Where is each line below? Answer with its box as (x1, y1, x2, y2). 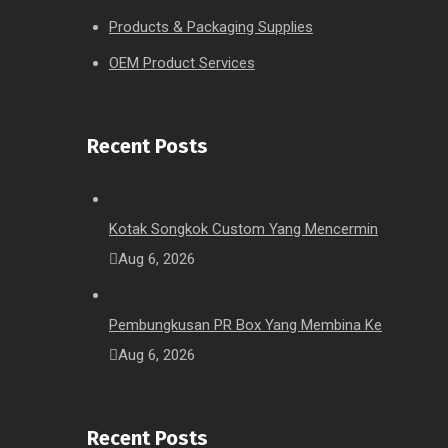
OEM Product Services (109, 54, 255, 72)
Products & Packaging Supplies (109, 18, 313, 36)
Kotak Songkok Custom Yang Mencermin (109, 220, 378, 238)
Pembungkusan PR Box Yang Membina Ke (109, 316, 382, 334)
